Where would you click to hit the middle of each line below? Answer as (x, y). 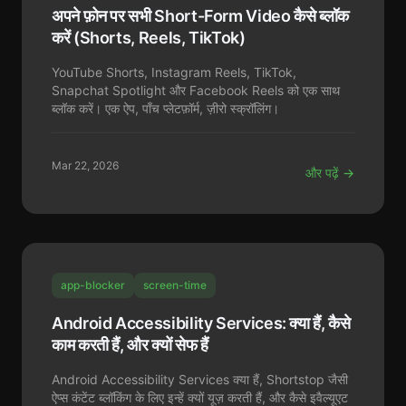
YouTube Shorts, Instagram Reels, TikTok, (174, 72)
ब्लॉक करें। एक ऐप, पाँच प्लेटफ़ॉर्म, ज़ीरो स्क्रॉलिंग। (165, 108)
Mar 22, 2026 (85, 165)
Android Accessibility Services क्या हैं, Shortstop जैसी (200, 379)
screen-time (175, 285)
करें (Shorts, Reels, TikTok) (149, 38)
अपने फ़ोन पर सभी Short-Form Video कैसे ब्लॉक (201, 16)
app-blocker (93, 285)
